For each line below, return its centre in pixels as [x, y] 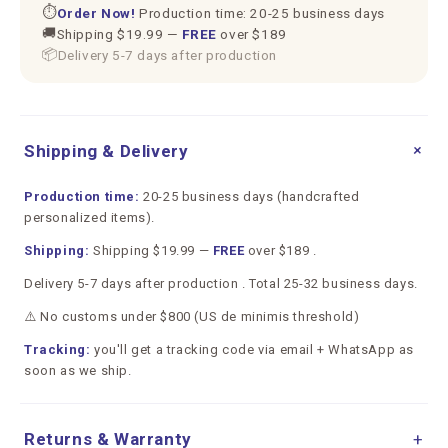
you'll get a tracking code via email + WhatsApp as [252, 349]
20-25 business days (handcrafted [249, 196]
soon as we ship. [78, 370]
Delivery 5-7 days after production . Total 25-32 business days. [221, 283]
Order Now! [96, 12]
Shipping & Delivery [106, 151]
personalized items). [89, 217]
